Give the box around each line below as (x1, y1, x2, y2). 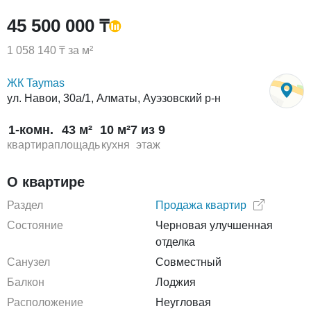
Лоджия (155, 276, 196, 288)
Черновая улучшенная (155, 219, 273, 231)
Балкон (7, 276, 44, 288)
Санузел (7, 256, 50, 268)
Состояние (7, 219, 63, 231)
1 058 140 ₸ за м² (7, 44, 93, 56)
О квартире (7, 174, 85, 190)
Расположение (7, 296, 83, 308)
